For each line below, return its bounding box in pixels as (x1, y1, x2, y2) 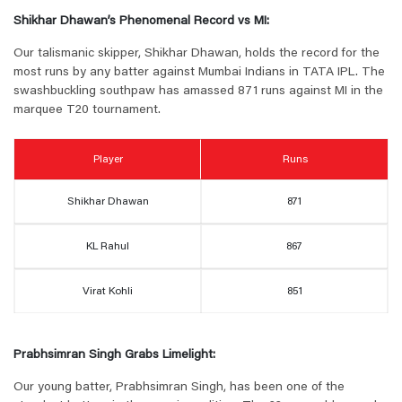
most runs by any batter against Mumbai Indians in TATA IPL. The (13, 66, 385, 80)
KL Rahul (86, 241, 129, 253)
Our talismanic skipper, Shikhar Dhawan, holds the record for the (13, 48, 380, 61)
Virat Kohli (83, 286, 133, 298)
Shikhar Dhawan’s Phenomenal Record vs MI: (13, 15, 269, 29)
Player (92, 153, 123, 165)
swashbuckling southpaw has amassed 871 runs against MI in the (13, 85, 383, 99)
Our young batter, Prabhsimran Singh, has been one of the (13, 381, 345, 395)
